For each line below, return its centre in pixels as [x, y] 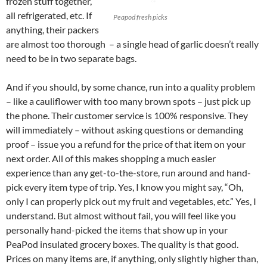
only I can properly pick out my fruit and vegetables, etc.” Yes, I [131, 201]
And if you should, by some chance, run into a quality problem [131, 86]
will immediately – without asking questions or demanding [125, 129]
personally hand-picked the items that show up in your [117, 229]
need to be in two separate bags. [71, 58]
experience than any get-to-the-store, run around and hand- [128, 172]
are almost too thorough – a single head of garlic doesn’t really [132, 44]
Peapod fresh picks [140, 17]
